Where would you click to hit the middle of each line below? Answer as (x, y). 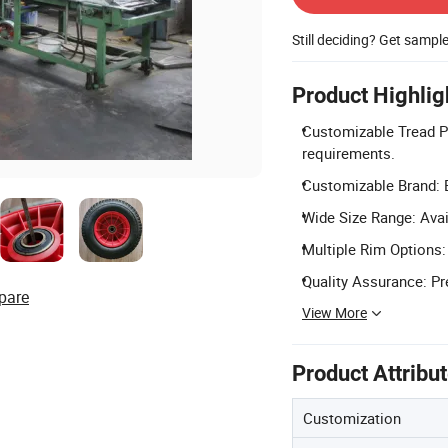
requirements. (348, 153)
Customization (352, 418)
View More (334, 312)
